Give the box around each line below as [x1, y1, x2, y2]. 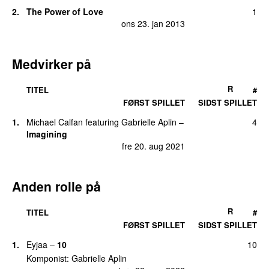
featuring [85, 115, 119, 128]
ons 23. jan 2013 [121, 17, 185, 30]
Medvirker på [12, 55, 91, 73]
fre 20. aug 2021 [122, 140, 185, 153]
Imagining [26, 127, 67, 140]
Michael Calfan [26, 115, 83, 128]
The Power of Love [26, 5, 103, 17]
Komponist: [26, 252, 71, 265]
